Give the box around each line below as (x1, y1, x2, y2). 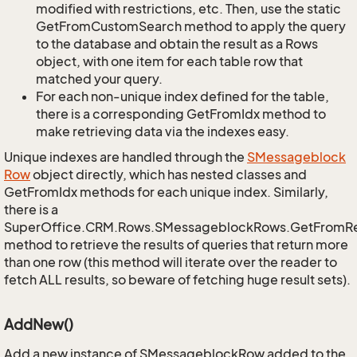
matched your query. (36, 71, 163, 87)
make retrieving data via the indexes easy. (36, 124, 289, 139)
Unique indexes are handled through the (4, 149, 247, 165)
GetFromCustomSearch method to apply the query (36, 18, 346, 34)
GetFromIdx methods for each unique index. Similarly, (4, 184, 328, 200)
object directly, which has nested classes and (30, 167, 307, 182)
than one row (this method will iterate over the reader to (4, 254, 337, 270)
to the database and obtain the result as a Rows (36, 36, 318, 52)
